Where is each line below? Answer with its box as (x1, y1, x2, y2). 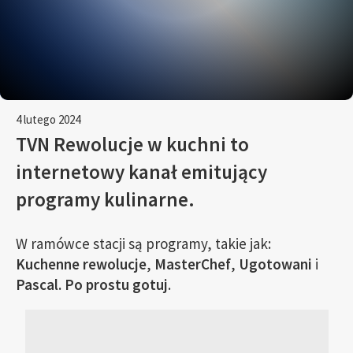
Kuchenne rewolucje (16, 255, 147, 273)
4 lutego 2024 (16, 112, 80, 127)
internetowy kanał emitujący (16, 159, 267, 184)
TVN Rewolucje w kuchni (16, 132, 226, 157)
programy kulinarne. (16, 187, 195, 212)
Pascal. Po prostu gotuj (16, 275, 168, 294)
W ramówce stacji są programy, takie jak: (16, 234, 271, 253)
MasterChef (154, 255, 231, 273)
